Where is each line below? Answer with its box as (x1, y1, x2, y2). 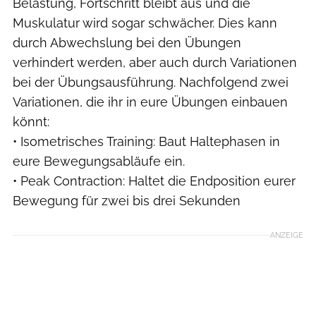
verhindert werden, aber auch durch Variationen (13, 54, 297, 70)
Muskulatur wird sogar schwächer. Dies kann (13, 15, 277, 30)
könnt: (13, 114, 49, 129)
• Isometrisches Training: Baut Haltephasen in (13, 133, 280, 149)
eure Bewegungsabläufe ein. (13, 153, 185, 169)
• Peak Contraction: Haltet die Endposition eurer (13, 173, 296, 188)
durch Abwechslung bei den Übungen (13, 35, 241, 50)
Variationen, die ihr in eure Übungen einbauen (13, 94, 288, 109)
